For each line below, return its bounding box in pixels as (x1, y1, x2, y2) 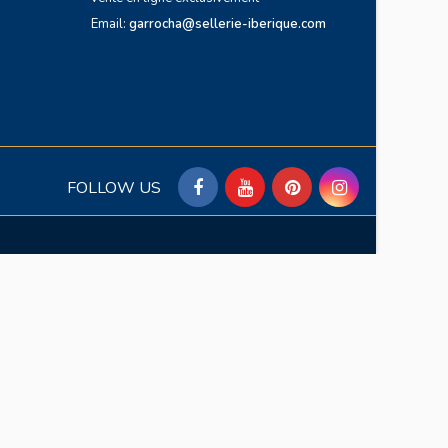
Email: (91, 14, 129, 33)
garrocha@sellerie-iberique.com (129, 14, 326, 33)
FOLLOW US (67, 177, 161, 200)
